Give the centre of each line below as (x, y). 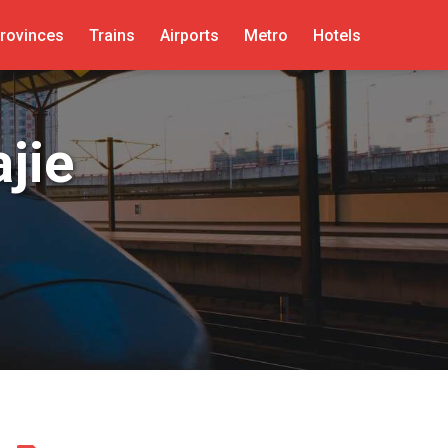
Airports (189, 35)
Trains (111, 35)
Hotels (336, 35)
